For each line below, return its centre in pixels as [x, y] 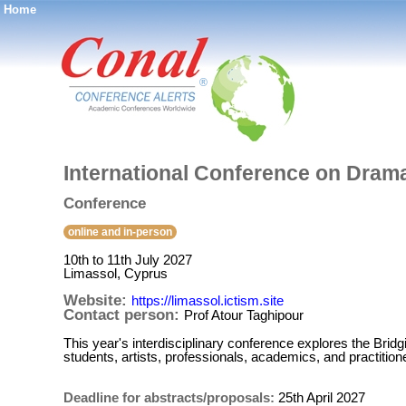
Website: [97, 300]
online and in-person [120, 232]
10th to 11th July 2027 [128, 260]
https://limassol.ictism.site [208, 300]
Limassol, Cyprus [116, 273]
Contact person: [124, 315]
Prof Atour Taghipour [244, 315]
